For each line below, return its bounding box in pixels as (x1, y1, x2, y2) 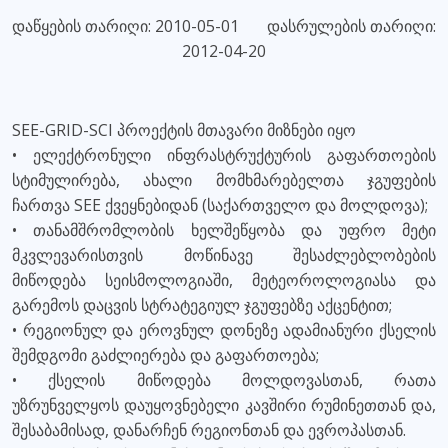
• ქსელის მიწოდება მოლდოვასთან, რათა (12, 369, 436, 391)
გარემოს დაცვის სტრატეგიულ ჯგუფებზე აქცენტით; (12, 294, 392, 316)
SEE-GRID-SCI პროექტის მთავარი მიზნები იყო (12, 119, 356, 141)
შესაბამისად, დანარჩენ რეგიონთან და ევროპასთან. (12, 419, 406, 441)
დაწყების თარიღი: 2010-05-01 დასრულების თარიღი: (12, 15, 436, 37)
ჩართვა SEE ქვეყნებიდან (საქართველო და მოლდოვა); (12, 194, 428, 216)
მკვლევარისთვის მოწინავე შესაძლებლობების (12, 244, 436, 266)
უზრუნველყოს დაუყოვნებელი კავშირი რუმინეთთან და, (12, 394, 436, 416)
